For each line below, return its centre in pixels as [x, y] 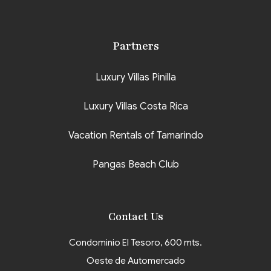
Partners [135, 46]
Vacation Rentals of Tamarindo [135, 136]
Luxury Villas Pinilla [135, 78]
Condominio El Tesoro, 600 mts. [135, 243]
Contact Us [135, 217]
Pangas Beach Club [135, 165]
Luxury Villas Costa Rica [135, 107]
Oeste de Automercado [135, 261]
